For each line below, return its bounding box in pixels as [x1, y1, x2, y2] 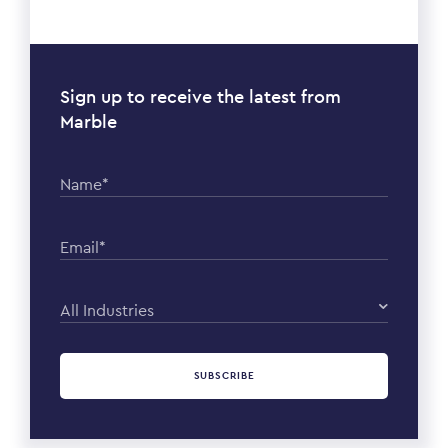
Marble [60, 110, 117, 134]
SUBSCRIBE [193, 369, 255, 383]
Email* [60, 237, 106, 259]
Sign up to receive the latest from [60, 85, 341, 109]
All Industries [60, 300, 154, 322]
